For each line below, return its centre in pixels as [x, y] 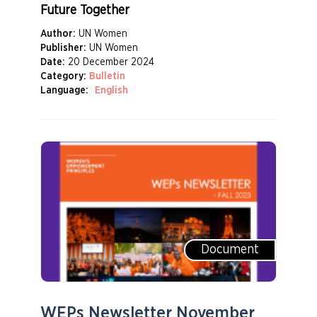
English [111, 91]
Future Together [85, 11]
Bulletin [107, 76]
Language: [64, 91]
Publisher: [63, 48]
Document [230, 250]
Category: [63, 76]
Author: [57, 34]
